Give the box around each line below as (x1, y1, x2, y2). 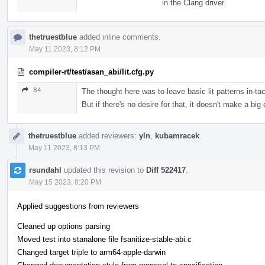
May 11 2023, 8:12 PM (29, 44, 101, 53)
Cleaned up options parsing (17, 221, 110, 231)
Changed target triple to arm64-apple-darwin (17, 247, 166, 257)
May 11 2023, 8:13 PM (28, 143, 100, 152)
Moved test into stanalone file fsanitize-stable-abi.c (17, 234, 192, 244)
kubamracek (155, 131, 199, 140)
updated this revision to (62, 165, 146, 174)
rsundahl (29, 165, 62, 174)
